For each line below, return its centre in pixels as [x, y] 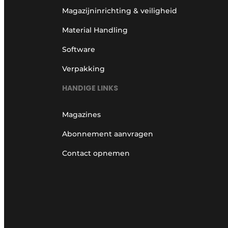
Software [79, 49]
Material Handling [95, 30]
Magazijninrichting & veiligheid [120, 10]
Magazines [81, 115]
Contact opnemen [96, 153]
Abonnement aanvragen [108, 134]
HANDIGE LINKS [90, 88]
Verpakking [83, 68]
